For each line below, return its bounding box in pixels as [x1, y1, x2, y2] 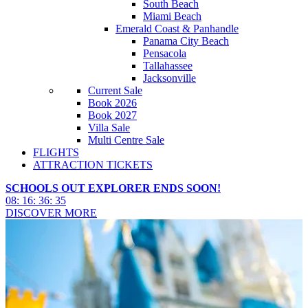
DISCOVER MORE [5, 207, 97, 219]
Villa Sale [88, 122, 130, 133]
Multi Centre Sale [88, 134, 164, 146]
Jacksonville [143, 72, 196, 84]
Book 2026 [88, 97, 137, 109]
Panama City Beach [143, 35, 229, 47]
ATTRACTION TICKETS [33, 159, 153, 170]
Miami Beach [143, 10, 201, 22]
